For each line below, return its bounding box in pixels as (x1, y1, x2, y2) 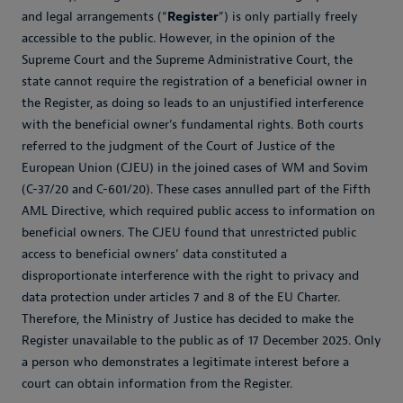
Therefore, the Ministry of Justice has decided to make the (22, 311, 354, 327)
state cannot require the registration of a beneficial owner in (22, 74, 367, 89)
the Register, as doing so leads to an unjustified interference (22, 95, 363, 111)
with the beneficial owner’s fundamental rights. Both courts (22, 117, 363, 132)
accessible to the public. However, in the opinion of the (22, 31, 335, 46)
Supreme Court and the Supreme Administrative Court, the (22, 52, 353, 67)
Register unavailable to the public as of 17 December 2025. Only (22, 333, 381, 348)
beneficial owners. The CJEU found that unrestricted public (22, 225, 356, 240)
